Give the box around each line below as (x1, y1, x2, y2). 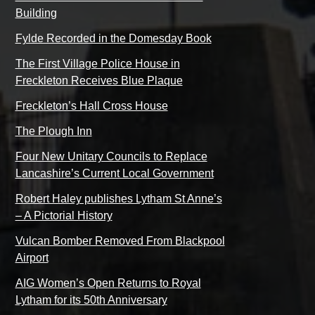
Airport (15, 252, 49, 264)
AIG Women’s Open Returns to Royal (15, 277, 201, 290)
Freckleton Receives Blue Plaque (15, 75, 183, 87)
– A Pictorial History (15, 210, 112, 222)
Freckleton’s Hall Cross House (15, 100, 168, 112)
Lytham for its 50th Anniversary (15, 294, 167, 307)
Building (15, 7, 57, 20)
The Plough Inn (15, 125, 92, 138)
